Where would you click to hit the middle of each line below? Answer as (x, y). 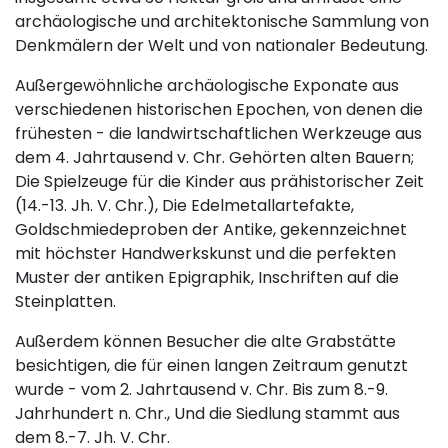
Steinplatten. (65, 302)
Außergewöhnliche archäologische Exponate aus (207, 86)
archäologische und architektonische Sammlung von (222, 22)
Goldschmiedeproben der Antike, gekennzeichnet (211, 230)
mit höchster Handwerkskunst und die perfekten (205, 254)
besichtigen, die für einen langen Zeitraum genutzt (211, 366)
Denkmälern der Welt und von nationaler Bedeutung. (221, 46)
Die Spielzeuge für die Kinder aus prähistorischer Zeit (219, 182)
